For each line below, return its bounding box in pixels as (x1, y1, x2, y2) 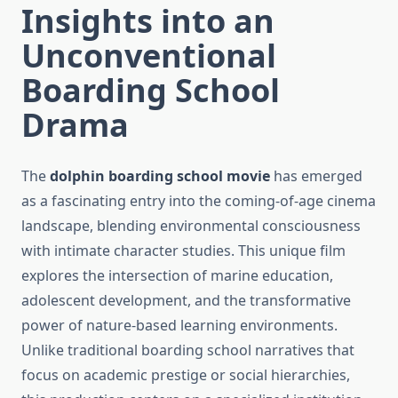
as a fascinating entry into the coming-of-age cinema (21, 191, 376, 211)
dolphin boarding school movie (50, 166, 270, 187)
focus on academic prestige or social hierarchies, (21, 365, 350, 386)
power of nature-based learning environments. (21, 315, 338, 336)
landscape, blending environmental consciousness (21, 216, 361, 236)
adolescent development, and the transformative (21, 291, 351, 311)
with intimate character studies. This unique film (21, 241, 346, 261)
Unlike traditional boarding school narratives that (21, 340, 354, 361)
